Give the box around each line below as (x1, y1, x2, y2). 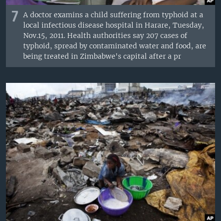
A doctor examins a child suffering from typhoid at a (23, 10, 204, 20)
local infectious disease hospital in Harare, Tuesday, (23, 21, 205, 30)
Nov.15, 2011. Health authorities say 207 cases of (23, 31, 188, 40)
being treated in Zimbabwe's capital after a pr (23, 52, 182, 61)
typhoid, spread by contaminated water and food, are (23, 41, 207, 51)
